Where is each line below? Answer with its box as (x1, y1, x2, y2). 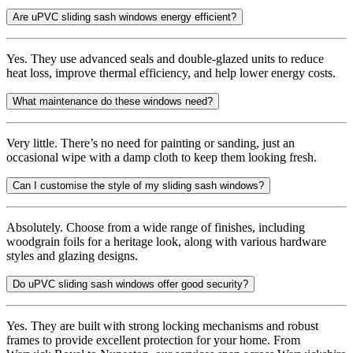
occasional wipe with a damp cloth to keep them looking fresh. (6, 150, 317, 165)
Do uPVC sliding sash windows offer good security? (13, 278, 248, 291)
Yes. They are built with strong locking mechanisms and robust (6, 319, 318, 333)
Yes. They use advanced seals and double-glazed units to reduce (6, 52, 324, 66)
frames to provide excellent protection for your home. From (6, 333, 300, 347)
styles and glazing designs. (6, 249, 138, 263)
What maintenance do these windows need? (13, 95, 213, 108)
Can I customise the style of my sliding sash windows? (13, 180, 264, 192)
